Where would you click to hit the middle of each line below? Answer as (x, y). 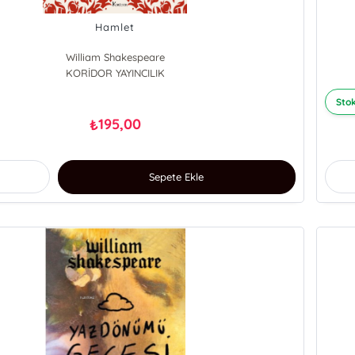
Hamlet (115, 27)
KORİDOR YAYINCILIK (115, 73)
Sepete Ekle (177, 177)
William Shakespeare (115, 57)
